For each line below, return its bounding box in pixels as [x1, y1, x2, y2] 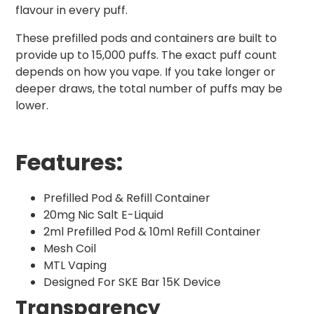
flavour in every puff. [15, 2, 128, 19]
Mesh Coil [43, 240, 96, 257]
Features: [15, 146, 123, 179]
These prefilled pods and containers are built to [15, 30, 277, 47]
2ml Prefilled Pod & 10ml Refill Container [43, 224, 261, 240]
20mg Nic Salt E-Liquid [43, 207, 163, 224]
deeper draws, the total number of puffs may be [15, 81, 282, 97]
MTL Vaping [43, 257, 107, 274]
